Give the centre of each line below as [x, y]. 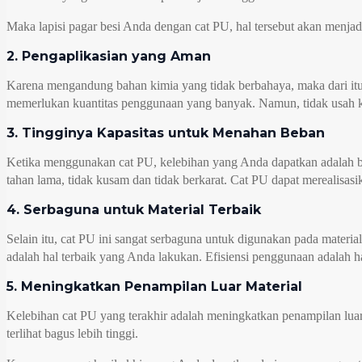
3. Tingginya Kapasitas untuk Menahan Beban [166, 133]
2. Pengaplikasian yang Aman [109, 56]
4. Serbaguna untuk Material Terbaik [134, 209]
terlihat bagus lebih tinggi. [72, 333]
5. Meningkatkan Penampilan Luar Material [154, 286]
